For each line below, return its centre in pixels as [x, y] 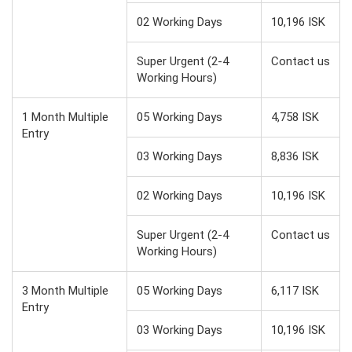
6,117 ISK [295, 290]
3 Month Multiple [65, 290]
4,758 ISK [295, 117]
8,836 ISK [295, 156]
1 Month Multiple [65, 117]
